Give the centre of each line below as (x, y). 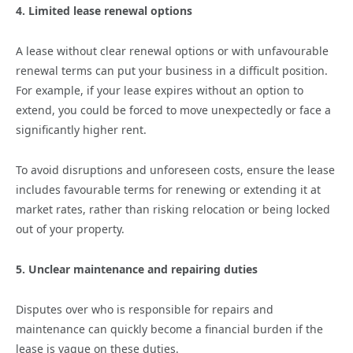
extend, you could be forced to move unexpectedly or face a (173, 110)
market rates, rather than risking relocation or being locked (173, 210)
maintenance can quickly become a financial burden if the (169, 329)
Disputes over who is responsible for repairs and (145, 310)
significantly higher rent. (81, 130)
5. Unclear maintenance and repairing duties (137, 269)
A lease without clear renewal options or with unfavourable (172, 51)
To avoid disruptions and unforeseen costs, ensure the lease (175, 170)
